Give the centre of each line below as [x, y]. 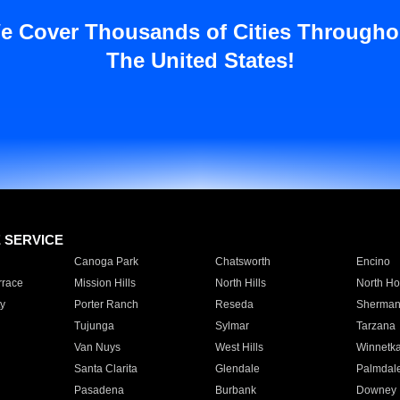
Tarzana [375, 326]
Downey [376, 390]
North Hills [240, 283]
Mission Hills [104, 283]
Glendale [237, 369]
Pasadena [99, 390]
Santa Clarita [105, 369]
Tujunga [94, 326]
